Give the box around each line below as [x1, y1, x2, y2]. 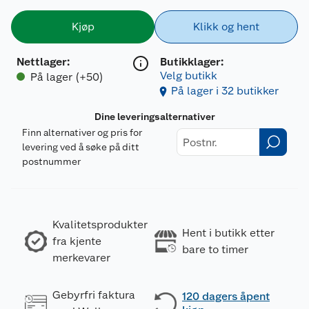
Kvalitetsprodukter [52, 218, 148, 232]
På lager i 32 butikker [171, 84, 279, 98]
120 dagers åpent [182, 290, 270, 303]
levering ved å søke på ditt [22, 141, 139, 153]
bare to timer [182, 243, 248, 257]
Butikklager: [160, 55, 223, 69]
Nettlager [17, 55, 67, 69]
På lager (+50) [30, 70, 103, 84]
